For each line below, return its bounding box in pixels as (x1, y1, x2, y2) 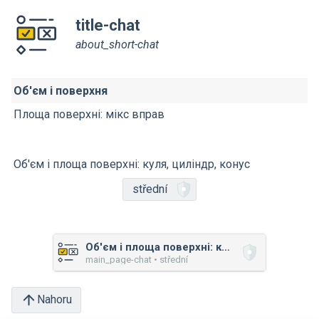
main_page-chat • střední (85, 253, 188, 265)
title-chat (75, 16, 140, 35)
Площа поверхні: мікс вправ (14, 107, 164, 121)
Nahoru (37, 293, 72, 307)
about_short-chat (75, 38, 159, 52)
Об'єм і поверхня (14, 83, 108, 98)
